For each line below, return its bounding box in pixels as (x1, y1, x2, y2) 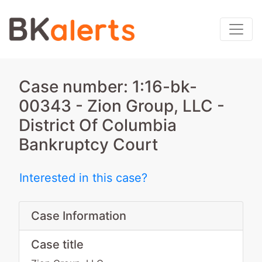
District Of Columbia (19, 115, 177, 135)
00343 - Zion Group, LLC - (19, 96, 225, 116)
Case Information (31, 209, 126, 223)
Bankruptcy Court (19, 135, 158, 154)
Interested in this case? (19, 171, 147, 185)
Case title (31, 237, 84, 251)
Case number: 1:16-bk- (19, 77, 197, 96)
